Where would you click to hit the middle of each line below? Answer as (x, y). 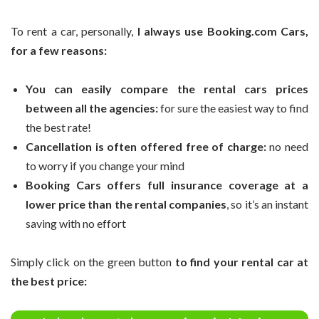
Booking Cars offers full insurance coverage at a (167, 184)
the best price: (49, 281)
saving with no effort (76, 223)
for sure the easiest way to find (233, 108)
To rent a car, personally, (74, 31)
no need (289, 146)
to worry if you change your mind (105, 165)
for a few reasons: (59, 50)
